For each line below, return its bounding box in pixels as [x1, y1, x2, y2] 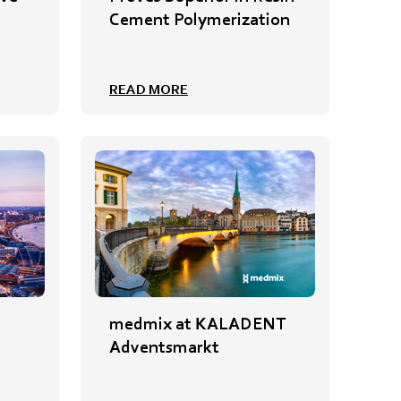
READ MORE [109, 81, 188, 98]
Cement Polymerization [109, 8, 290, 30]
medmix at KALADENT [109, 312, 286, 335]
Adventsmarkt [109, 336, 219, 358]
